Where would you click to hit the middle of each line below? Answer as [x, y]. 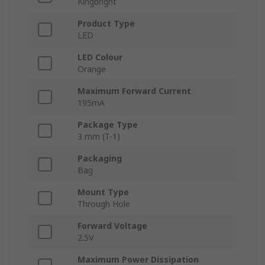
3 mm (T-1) [99, 137]
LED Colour [100, 57]
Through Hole [104, 204]
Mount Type [103, 192]
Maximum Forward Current [134, 91]
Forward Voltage [112, 226]
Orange [92, 69]
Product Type [106, 24]
